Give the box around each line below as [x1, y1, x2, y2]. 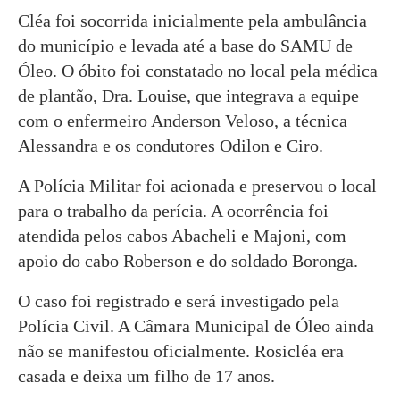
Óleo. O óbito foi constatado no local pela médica [18, 61, 378, 81]
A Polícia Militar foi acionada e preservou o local [18, 176, 377, 196]
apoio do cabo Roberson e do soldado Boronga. [18, 251, 358, 271]
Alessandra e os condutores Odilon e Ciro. [18, 136, 323, 156]
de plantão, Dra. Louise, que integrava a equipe [18, 86, 359, 106]
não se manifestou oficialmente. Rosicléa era [18, 341, 344, 362]
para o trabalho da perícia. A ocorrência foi [18, 201, 329, 221]
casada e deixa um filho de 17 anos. [18, 366, 275, 387]
